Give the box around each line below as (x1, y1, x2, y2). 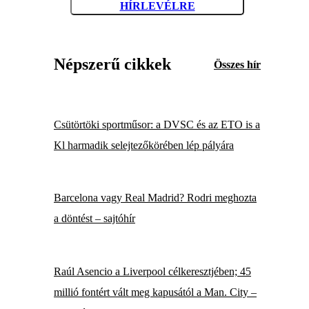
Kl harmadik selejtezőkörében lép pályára (54, 139, 234, 151)
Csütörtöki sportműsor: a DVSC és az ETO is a (54, 118, 260, 130)
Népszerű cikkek (54, 54, 171, 73)
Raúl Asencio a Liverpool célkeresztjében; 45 (54, 266, 251, 278)
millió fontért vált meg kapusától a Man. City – (54, 286, 257, 299)
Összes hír (214, 58, 261, 70)
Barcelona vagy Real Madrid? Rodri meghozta (54, 192, 257, 204)
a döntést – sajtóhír (54, 212, 135, 225)
